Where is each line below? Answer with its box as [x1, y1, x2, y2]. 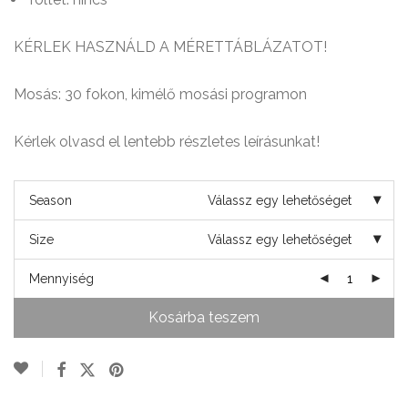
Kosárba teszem [148, 308, 260, 326]
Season [29, 192, 72, 208]
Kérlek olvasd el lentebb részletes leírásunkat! [14, 132, 320, 150]
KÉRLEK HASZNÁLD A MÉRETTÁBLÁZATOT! [14, 37, 327, 56]
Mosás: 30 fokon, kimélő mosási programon [14, 85, 307, 103]
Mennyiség [29, 270, 94, 286]
